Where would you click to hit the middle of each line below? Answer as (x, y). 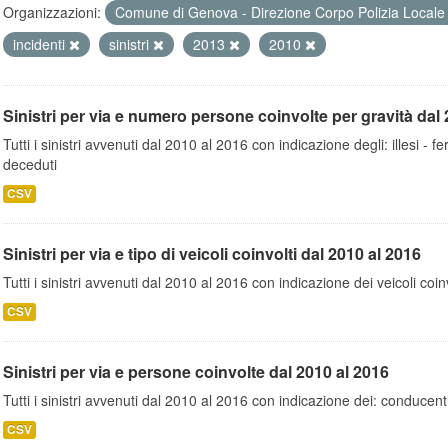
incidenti (41, 44)
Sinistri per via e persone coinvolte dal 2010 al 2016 (196, 371)
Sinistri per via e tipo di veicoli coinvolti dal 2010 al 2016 (212, 253)
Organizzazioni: (52, 12)
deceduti (30, 164)
